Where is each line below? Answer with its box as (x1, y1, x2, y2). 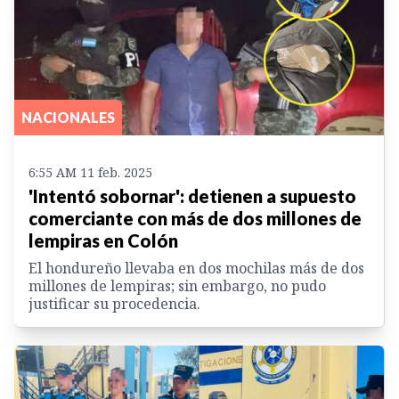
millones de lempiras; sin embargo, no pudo (28, 275, 326, 296)
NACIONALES (21, 108, 115, 126)
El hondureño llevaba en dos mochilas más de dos (28, 257, 364, 278)
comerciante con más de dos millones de (28, 207, 362, 229)
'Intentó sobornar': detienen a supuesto (28, 184, 356, 207)
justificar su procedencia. (28, 293, 200, 313)
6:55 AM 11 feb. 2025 (28, 163, 152, 181)
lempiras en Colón (28, 229, 178, 251)
